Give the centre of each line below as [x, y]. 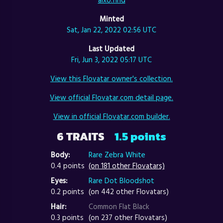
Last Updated [111, 49]
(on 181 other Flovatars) [126, 166]
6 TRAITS [86, 137]
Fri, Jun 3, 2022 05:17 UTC [111, 60]
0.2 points [67, 192]
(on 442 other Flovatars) [128, 192]
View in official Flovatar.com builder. [111, 116]
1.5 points [140, 137]
